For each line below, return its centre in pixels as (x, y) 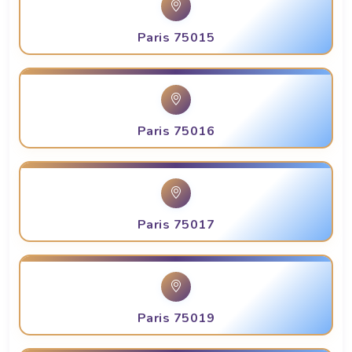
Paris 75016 (176, 132)
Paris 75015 (176, 38)
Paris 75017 (176, 225)
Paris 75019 (176, 319)
